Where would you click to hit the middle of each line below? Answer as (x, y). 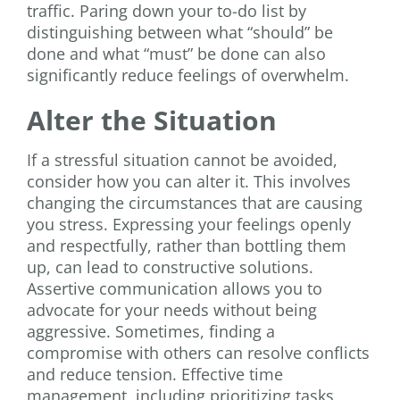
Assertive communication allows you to (175, 288)
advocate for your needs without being (172, 309)
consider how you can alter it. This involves (189, 181)
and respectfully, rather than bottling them (187, 245)
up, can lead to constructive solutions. (170, 267)
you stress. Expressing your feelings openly (189, 224)
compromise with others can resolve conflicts (198, 352)
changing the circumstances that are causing (195, 202)
